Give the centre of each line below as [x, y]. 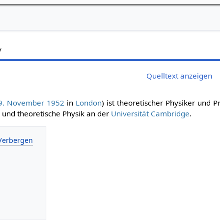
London [89, 103]
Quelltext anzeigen [179, 75]
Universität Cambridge [151, 114]
